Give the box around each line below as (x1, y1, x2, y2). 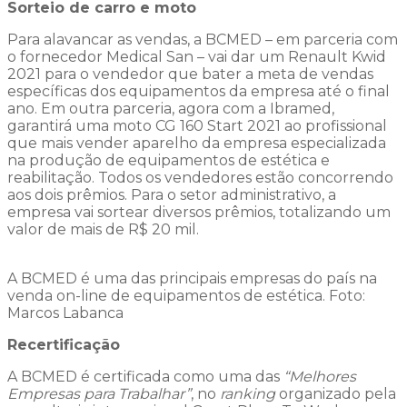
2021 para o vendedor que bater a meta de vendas (7, 65, 373, 83)
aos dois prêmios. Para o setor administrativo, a (7, 185, 336, 203)
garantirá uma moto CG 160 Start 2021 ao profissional (7, 116, 387, 134)
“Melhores (283, 367, 356, 385)
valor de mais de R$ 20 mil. (7, 220, 206, 238)
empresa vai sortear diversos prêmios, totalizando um (7, 203, 391, 221)
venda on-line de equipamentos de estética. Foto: (7, 286, 365, 304)
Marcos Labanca (7, 303, 124, 322)
